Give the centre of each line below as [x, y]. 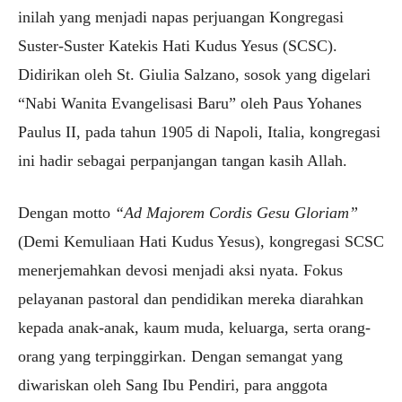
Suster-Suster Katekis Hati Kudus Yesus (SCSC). [178, 46]
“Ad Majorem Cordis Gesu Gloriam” [236, 213]
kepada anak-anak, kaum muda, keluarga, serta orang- [194, 328]
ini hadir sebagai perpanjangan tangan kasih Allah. [183, 161]
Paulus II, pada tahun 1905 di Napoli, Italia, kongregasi [199, 132]
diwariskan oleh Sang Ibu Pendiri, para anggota [173, 385]
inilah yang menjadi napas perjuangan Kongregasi [181, 17]
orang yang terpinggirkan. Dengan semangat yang [180, 357]
